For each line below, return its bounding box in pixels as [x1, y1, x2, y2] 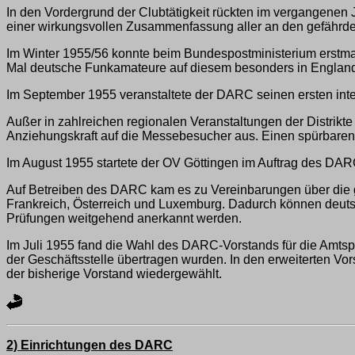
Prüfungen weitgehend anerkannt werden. [6, 212, 242, 226]
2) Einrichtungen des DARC [6, 338, 173, 353]
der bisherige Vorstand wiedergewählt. [6, 267, 222, 281]
